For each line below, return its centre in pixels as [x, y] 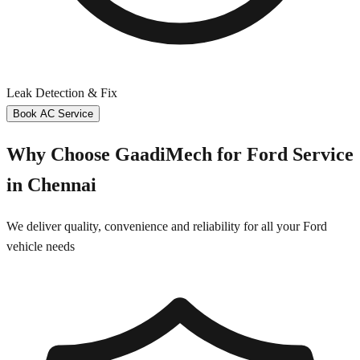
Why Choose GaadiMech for [127, 154]
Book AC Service [53, 113]
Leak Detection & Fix [62, 92]
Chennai [62, 184]
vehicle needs [41, 246]
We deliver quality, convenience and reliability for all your [155, 226]
